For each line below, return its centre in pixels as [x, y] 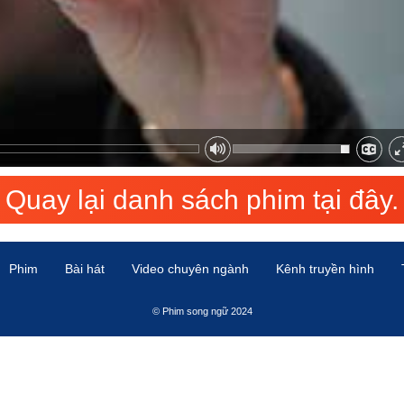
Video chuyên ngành [190, 269]
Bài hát [84, 269]
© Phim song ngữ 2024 [202, 311]
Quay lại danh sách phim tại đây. [202, 200]
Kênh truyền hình [325, 269]
